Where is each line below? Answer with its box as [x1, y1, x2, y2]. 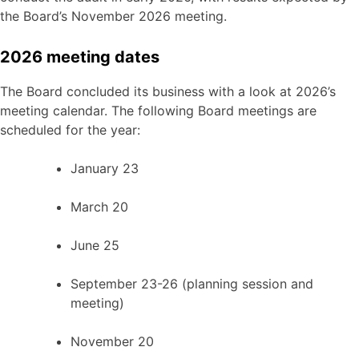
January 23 [71, 160, 143, 177]
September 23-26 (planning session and [71, 276, 313, 292]
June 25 [71, 237, 123, 254]
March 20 [71, 199, 132, 216]
